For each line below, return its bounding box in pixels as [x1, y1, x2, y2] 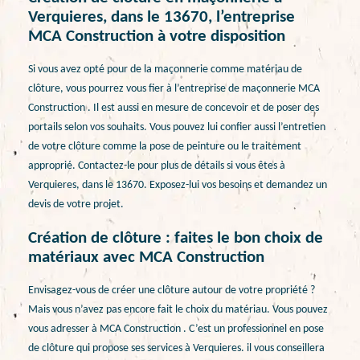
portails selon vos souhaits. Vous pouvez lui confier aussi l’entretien [28, 121, 325, 134]
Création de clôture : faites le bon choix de [28, 229, 323, 247]
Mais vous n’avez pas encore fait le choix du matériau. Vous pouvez [28, 303, 328, 316]
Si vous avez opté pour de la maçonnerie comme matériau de [28, 63, 302, 76]
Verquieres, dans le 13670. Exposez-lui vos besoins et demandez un [28, 179, 327, 192]
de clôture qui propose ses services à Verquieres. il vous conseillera [28, 342, 325, 354]
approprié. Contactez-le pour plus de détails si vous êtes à [28, 160, 285, 173]
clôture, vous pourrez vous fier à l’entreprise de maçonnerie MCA [28, 83, 320, 96]
